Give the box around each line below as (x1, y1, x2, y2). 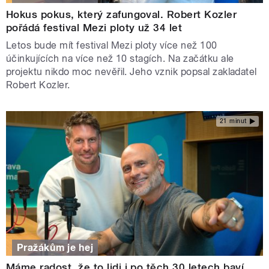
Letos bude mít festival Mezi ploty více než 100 (6, 40, 217, 52)
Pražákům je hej (17, 241, 94, 253)
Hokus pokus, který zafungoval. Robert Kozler (6, 8, 237, 21)
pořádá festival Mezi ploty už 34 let (6, 22, 183, 34)
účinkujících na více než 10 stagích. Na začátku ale (6, 53, 234, 65)
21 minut (219, 117, 247, 124)
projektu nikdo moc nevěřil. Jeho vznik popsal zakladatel (6, 66, 257, 78)
